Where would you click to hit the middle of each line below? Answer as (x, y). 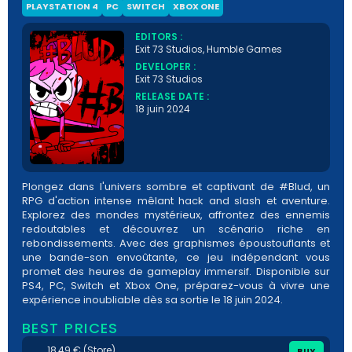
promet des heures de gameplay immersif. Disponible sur (176, 272)
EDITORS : (159, 37)
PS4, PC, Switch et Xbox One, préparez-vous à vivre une (176, 286)
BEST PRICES (70, 328)
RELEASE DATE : (172, 97)
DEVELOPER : (165, 67)
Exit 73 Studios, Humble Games (209, 49)
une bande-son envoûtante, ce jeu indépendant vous (176, 258)
